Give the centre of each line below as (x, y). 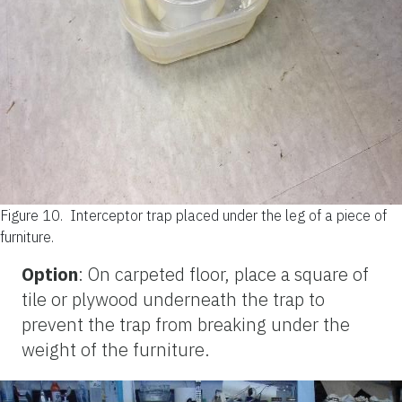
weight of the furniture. (116, 349)
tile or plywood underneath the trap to (173, 299)
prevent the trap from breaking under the (186, 324)
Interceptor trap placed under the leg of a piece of (228, 215)
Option (50, 274)
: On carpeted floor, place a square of (223, 274)
